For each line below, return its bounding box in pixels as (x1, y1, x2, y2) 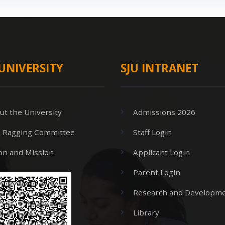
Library (133, 207, 159, 217)
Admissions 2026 (133, 106, 195, 117)
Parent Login (133, 167, 180, 177)
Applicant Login (133, 147, 190, 157)
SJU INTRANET (121, 60, 198, 76)
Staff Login (133, 127, 172, 137)
